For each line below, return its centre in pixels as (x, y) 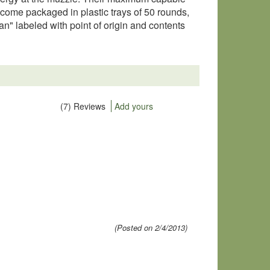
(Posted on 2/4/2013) (151, 228)
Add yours (134, 106)
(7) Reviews (83, 106)
